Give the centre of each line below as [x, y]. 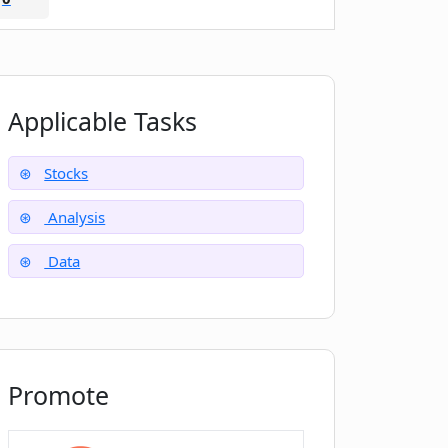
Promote [59, 394]
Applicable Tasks [103, 120]
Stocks [66, 172]
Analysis [75, 216]
